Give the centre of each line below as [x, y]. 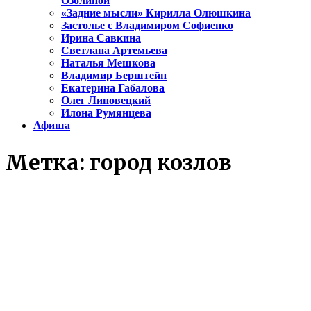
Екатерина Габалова [113, 88]
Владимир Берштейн [114, 76]
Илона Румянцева [106, 113]
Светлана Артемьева [114, 51]
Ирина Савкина [101, 38]
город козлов [161, 163]
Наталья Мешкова [108, 63]
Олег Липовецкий [106, 101]
